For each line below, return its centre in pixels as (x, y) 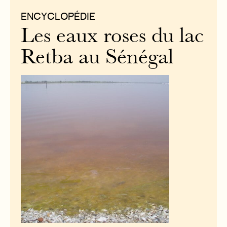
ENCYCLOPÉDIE (58, 16)
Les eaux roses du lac (112, 37)
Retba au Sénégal (97, 59)
